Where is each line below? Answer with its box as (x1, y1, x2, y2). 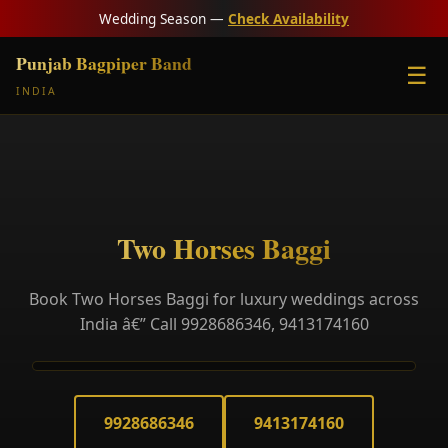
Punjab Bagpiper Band (16, 50, 192, 76)
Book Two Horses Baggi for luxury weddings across (29, 288, 419, 310)
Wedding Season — (99, 9, 228, 28)
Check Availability (228, 9, 349, 28)
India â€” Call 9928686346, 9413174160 (79, 313, 369, 335)
